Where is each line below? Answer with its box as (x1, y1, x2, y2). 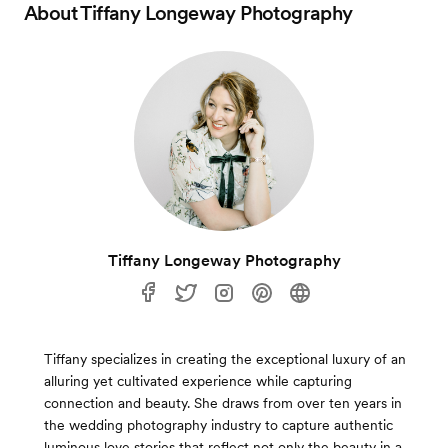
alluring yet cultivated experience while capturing (44, 373, 352, 389)
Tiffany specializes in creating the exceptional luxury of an (44, 351, 406, 367)
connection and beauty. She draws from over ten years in (44, 395, 402, 411)
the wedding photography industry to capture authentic (44, 417, 393, 433)
